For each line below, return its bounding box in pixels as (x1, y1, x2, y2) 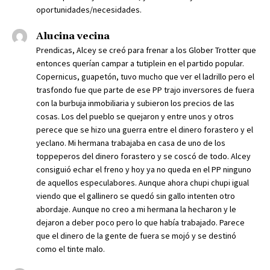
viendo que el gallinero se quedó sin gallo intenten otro (36, 190, 235, 202)
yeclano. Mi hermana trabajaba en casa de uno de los (36, 137, 225, 149)
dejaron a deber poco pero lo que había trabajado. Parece (36, 217, 245, 228)
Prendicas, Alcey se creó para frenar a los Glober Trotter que (36, 45, 256, 56)
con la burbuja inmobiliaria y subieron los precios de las (36, 98, 234, 109)
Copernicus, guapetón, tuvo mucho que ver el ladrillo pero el (36, 71, 254, 83)
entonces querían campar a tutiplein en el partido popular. (36, 58, 244, 69)
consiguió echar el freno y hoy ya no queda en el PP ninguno (36, 164, 251, 175)
